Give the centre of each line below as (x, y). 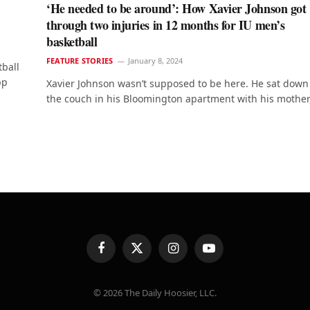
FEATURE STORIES (80, 61)
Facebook (120, 254)
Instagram (193, 254)
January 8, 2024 (156, 61)
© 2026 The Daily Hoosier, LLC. (155, 293)
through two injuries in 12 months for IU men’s (166, 25)
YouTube (226, 254)
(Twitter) (153, 267)
